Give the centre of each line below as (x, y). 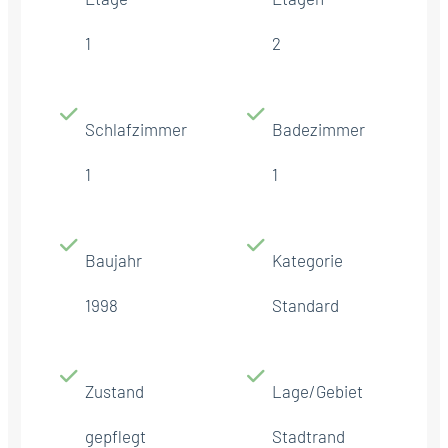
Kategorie (307, 259)
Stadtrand (308, 435)
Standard (305, 304)
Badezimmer (318, 128)
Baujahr (113, 259)
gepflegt (115, 435)
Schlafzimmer (136, 128)
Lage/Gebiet (317, 390)
